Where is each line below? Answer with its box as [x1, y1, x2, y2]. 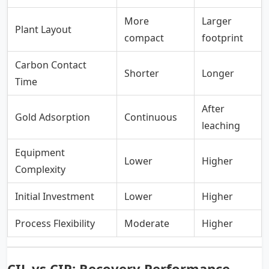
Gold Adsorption [15, 110, 90, 124]
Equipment [15, 145, 65, 159]
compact [124, 31, 164, 44]
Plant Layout [15, 22, 71, 36]
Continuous [124, 110, 177, 124]
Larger [202, 14, 232, 28]
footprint [202, 31, 243, 44]
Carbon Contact [15, 58, 86, 71]
